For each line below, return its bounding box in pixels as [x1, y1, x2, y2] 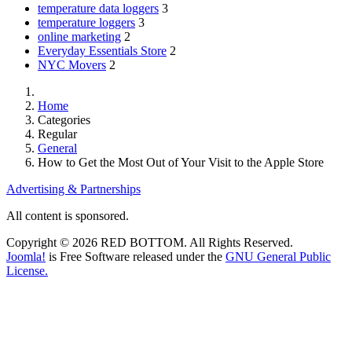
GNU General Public [225, 250, 331, 264]
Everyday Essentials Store [38, 44, 167, 58]
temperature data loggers [38, 2, 159, 16]
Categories [38, 113, 90, 127]
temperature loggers [38, 16, 135, 30]
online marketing [38, 30, 121, 44]
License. [6, 264, 48, 278]
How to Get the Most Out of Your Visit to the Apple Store [38, 156, 324, 170]
